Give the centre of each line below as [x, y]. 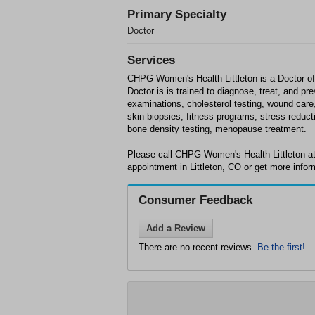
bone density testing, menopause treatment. [217, 129]
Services [151, 60]
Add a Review [176, 228]
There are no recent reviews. [198, 247]
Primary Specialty [177, 14]
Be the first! [281, 247]
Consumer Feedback [195, 200]
